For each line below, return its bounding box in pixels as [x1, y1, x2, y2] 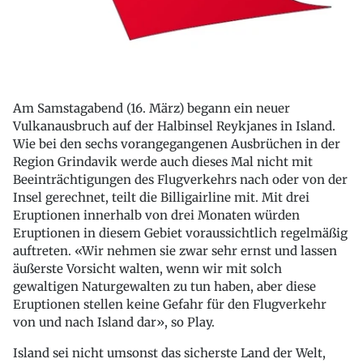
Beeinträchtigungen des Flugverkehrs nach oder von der [13, 172, 348, 188]
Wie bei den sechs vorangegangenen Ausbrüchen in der [13, 136, 340, 152]
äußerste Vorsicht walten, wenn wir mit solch [13, 261, 282, 277]
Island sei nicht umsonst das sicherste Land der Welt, [13, 345, 326, 361]
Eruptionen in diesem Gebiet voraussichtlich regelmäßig [13, 225, 348, 241]
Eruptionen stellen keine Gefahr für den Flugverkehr [13, 297, 327, 313]
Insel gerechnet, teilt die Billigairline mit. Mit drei [13, 190, 310, 206]
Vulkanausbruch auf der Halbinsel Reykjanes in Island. [13, 118, 335, 135]
